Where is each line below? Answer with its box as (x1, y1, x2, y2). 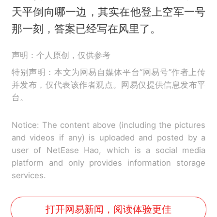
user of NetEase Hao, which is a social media (11, 145, 206, 155)
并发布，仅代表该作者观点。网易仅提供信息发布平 (11, 80, 206, 90)
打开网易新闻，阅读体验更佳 (46, 203, 171, 216)
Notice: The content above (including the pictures (11, 120, 206, 130)
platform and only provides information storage (11, 158, 206, 168)
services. (11, 170, 46, 181)
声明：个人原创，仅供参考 (11, 50, 110, 61)
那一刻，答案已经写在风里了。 (11, 22, 161, 35)
